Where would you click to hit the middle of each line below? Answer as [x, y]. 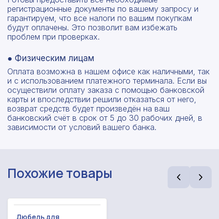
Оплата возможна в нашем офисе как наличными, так [109, 71]
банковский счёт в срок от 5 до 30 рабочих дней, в [105, 118]
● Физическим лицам [51, 58]
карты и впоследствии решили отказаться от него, [102, 99]
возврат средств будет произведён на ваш [88, 108]
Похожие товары [60, 173]
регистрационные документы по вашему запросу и [103, 9]
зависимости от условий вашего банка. [82, 127]
